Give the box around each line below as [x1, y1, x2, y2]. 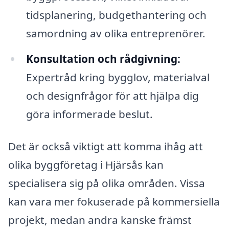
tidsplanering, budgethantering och [26, 7, 207, 22]
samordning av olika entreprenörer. [26, 26, 205, 40]
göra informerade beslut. [26, 106, 153, 121]
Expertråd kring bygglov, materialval [26, 70, 210, 84]
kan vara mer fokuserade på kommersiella [8, 194, 220, 209]
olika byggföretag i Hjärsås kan [8, 157, 164, 172]
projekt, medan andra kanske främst [8, 213, 192, 227]
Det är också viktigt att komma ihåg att [8, 139, 203, 154]
